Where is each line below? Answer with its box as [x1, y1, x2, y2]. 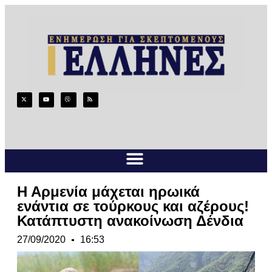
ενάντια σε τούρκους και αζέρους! [17, 198, 249, 215]
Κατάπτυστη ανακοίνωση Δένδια [17, 212, 243, 229]
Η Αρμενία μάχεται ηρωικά [17, 183, 200, 200]
